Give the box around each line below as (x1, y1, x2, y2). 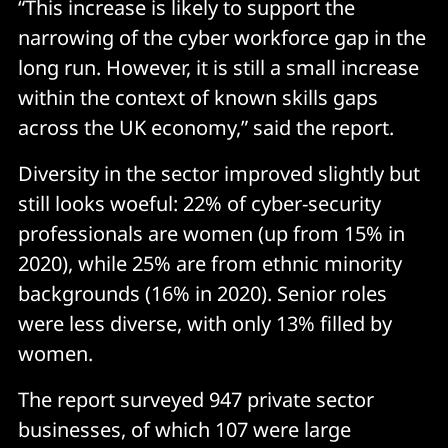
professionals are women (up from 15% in (18, 219, 405, 247)
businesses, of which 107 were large (18, 415, 351, 443)
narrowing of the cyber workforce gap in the (18, 23, 426, 51)
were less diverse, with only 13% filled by (18, 309, 392, 337)
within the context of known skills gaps (18, 83, 378, 111)
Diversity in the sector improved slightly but (18, 159, 420, 187)
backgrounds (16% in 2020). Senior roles (18, 279, 387, 307)
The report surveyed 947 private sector (18, 385, 374, 413)
